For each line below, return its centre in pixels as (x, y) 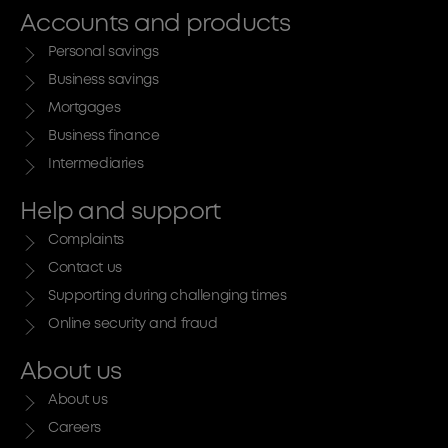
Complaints (86, 239)
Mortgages (84, 107)
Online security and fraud (133, 323)
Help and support (120, 212)
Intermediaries (96, 163)
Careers (75, 427)
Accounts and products (155, 24)
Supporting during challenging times (167, 295)
